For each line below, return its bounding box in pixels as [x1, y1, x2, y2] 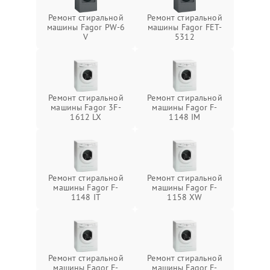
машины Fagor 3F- [51, 102, 121, 113]
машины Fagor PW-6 [46, 22, 125, 33]
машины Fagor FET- [147, 22, 222, 33]
